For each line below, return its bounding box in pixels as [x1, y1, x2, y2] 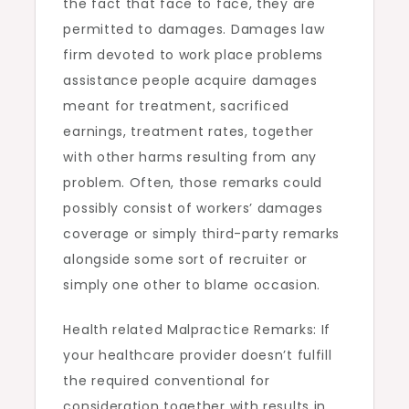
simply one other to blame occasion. [63, 276, 320, 294]
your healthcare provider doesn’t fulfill [63, 346, 332, 364]
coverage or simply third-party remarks [63, 225, 341, 243]
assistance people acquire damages [63, 71, 318, 89]
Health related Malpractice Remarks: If [63, 320, 331, 339]
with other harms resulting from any [63, 148, 317, 166]
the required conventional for [63, 372, 270, 390]
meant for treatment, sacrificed [63, 97, 290, 115]
